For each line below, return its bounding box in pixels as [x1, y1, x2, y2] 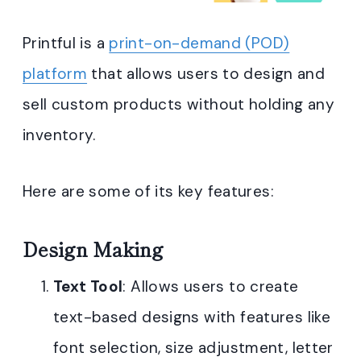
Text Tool [53, 276, 123, 297]
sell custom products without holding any [23, 94, 335, 115]
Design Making [23, 234, 164, 263]
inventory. [23, 125, 96, 146]
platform [23, 64, 88, 85]
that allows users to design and [87, 64, 326, 85]
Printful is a [23, 33, 110, 54]
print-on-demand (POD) [109, 33, 290, 54]
